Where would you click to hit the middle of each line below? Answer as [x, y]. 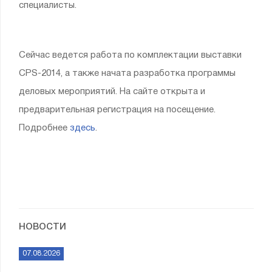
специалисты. [50, 5]
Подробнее [44, 128]
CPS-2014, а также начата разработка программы [127, 73]
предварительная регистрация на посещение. [117, 110]
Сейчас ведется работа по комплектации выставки [130, 55]
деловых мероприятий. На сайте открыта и [112, 92]
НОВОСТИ [42, 227]
